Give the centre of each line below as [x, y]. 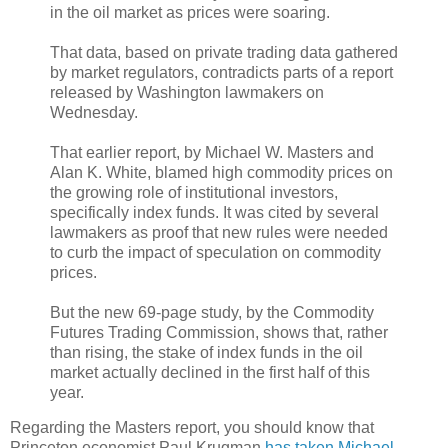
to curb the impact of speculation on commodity [215, 252]
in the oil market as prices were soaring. [190, 12]
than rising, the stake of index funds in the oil [206, 352]
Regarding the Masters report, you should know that [192, 428]
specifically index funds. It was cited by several [214, 212]
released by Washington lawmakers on [187, 92]
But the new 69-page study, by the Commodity [212, 312]
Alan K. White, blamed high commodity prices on [221, 172]
